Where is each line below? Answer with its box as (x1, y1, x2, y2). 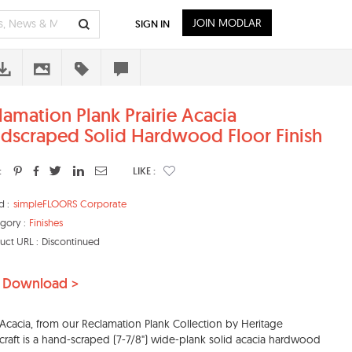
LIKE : (133, 164, 156, 178)
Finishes (29, 216, 63, 229)
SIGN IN (135, 17, 170, 31)
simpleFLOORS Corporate (13, 197, 126, 210)
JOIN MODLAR (192, 16, 262, 30)
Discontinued (42, 235, 100, 247)
